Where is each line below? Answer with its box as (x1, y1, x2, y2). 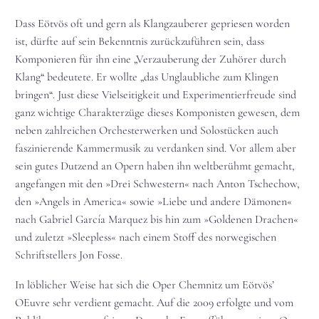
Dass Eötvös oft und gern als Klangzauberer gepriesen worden (15, 16, 290, 31)
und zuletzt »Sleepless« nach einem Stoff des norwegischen (15, 229, 276, 244)
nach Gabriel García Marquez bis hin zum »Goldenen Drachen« (15, 211, 298, 226)
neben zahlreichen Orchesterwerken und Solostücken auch (15, 122, 278, 137)
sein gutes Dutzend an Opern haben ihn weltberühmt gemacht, (15, 158, 295, 173)
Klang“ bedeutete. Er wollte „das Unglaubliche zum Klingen (15, 69, 278, 84)
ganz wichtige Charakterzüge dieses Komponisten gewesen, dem (15, 105, 300, 120)
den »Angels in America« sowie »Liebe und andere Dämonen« (15, 194, 292, 209)
